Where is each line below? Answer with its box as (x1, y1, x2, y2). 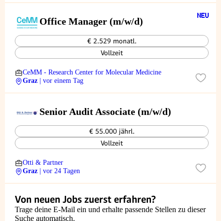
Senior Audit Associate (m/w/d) (39, 106, 172, 117)
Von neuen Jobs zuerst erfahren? (15, 193, 156, 205)
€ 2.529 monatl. (87, 37, 137, 45)
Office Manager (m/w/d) (39, 16, 143, 27)
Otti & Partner (23, 159, 63, 166)
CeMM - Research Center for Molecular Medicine (23, 69, 161, 76)
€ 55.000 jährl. (89, 127, 135, 135)
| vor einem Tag (39, 77, 83, 84)
